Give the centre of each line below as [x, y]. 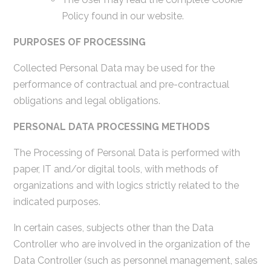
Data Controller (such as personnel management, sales [135, 260]
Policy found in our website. [122, 16]
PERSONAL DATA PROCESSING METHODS [111, 126]
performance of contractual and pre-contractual [121, 84]
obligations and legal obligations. [87, 100]
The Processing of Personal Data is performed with [126, 152]
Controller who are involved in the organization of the [131, 244]
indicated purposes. [57, 201]
